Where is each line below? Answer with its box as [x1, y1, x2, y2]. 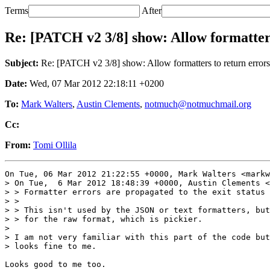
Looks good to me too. [5, 259, 106, 269]
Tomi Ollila [33, 139, 77, 150]
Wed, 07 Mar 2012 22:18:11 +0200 [27, 78, 164, 89]
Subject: [5, 57, 39, 68]
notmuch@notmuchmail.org [145, 98, 251, 109]
